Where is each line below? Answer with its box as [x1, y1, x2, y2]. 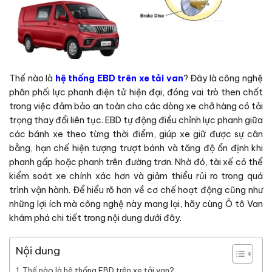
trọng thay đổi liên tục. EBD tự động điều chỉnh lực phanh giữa [9, 115, 263, 126]
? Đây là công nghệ [183, 73, 263, 84]
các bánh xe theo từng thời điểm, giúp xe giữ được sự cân [9, 129, 263, 140]
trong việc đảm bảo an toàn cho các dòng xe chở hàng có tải [9, 101, 263, 112]
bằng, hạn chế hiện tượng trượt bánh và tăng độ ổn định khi [9, 143, 263, 154]
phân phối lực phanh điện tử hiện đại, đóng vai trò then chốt [9, 87, 263, 98]
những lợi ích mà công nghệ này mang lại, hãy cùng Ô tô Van [9, 199, 263, 210]
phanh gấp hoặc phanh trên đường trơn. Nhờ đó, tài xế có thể [9, 157, 263, 168]
